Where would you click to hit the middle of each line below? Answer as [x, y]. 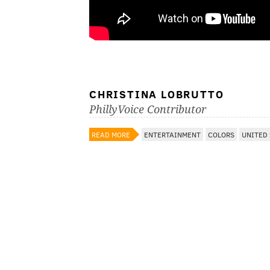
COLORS [221, 135]
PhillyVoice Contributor [148, 110]
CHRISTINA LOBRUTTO [157, 94]
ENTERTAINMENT [172, 135]
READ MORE [111, 135]
